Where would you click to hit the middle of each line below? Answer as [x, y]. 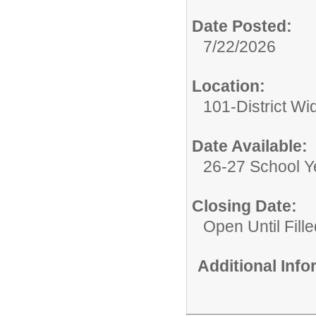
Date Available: [250, 146]
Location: [229, 86]
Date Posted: [242, 26]
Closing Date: [244, 206]
